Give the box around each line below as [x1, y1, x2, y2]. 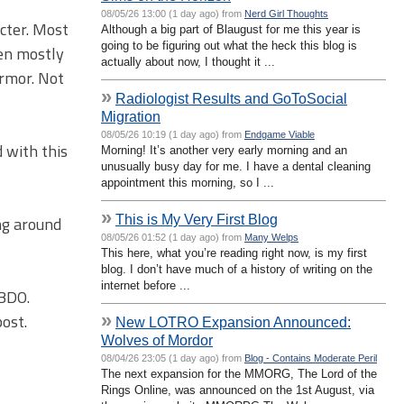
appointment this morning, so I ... [101, 175, 274, 189]
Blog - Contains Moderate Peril [244, 352, 377, 363]
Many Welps [244, 231, 298, 243]
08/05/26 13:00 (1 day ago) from [101, 7, 244, 19]
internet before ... [101, 278, 190, 292]
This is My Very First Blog [115, 210, 278, 227]
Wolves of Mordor [101, 331, 213, 348]
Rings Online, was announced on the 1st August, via [101, 382, 374, 397]
